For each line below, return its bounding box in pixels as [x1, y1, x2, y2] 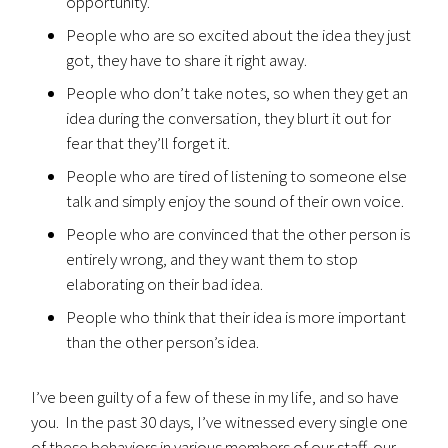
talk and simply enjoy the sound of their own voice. [66, 190, 405, 212]
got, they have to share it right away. [66, 49, 308, 71]
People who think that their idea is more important [66, 306, 407, 328]
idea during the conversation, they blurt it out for [66, 107, 392, 129]
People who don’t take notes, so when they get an [66, 82, 409, 104]
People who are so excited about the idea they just [66, 24, 412, 46]
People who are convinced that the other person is [66, 223, 411, 245]
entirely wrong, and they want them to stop [66, 248, 359, 270]
